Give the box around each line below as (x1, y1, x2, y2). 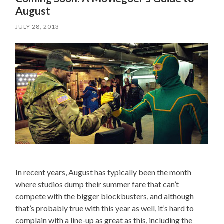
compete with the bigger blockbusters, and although (15, 191, 194, 201)
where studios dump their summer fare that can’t (15, 179, 179, 189)
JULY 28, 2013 (15, 23, 60, 31)
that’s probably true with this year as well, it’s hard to (15, 203, 194, 213)
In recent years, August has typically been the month (15, 167, 192, 177)
